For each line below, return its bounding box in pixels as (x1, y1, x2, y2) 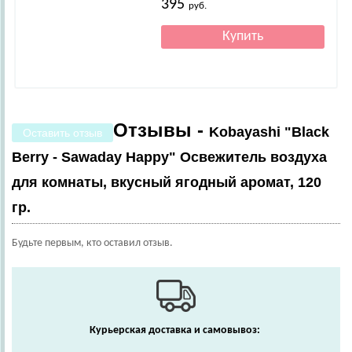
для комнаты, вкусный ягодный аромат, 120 (12, 174, 321, 190)
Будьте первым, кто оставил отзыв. (12, 237, 173, 249)
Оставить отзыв (23, 126, 102, 139)
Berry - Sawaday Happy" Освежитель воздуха (12, 149, 327, 165)
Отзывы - (113, 119, 209, 141)
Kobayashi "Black (209, 124, 329, 140)
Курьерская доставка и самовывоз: (90, 324, 262, 336)
